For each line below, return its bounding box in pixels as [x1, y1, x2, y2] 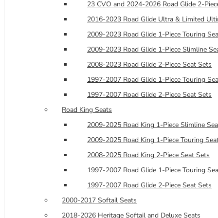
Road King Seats [62, 105, 112, 114]
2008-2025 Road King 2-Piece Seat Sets [87, 150, 210, 160]
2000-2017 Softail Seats [62, 195, 137, 205]
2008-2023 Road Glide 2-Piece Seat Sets [87, 59, 212, 69]
